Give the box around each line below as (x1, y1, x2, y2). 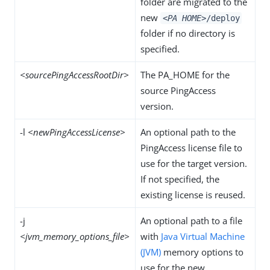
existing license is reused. (140, 188, 245, 201)
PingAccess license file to (140, 141, 242, 154)
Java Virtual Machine (161, 230, 245, 242)
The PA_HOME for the (140, 68, 230, 81)
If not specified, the (140, 172, 219, 185)
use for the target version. (140, 157, 247, 169)
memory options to (161, 245, 243, 258)
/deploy (206, 13, 240, 23)
